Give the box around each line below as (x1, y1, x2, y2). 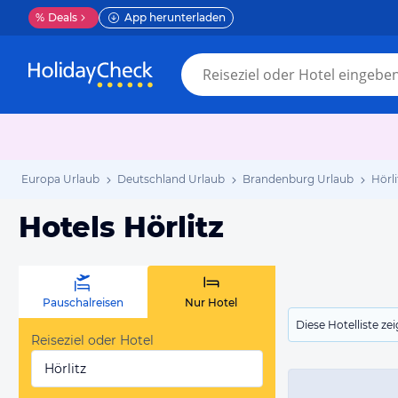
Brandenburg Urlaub (243, 172, 354, 186)
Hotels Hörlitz (19, 210, 224, 244)
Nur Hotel (185, 296, 238, 309)
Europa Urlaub (21, 172, 99, 186)
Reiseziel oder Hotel (31, 332, 154, 348)
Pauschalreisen (42, 296, 123, 309)
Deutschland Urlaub (117, 172, 225, 186)
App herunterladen (124, 11, 226, 24)
